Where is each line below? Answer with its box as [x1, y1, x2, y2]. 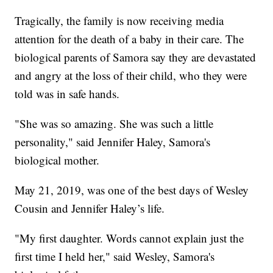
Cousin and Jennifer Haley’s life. [15, 200, 165, 216]
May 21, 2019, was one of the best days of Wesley [15, 182, 249, 198]
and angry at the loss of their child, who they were [15, 68, 247, 83]
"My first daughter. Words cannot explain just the [15, 230, 244, 246]
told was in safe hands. [15, 86, 120, 102]
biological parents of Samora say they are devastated [15, 49, 257, 65]
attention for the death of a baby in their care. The [15, 31, 244, 47]
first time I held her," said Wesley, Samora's [15, 249, 215, 264]
